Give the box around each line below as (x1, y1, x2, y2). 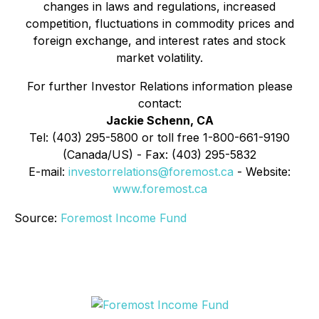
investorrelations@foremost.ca (68, 164, 234, 179)
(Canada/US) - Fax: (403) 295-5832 (63, 147, 256, 162)
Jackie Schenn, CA (105, 113, 214, 127)
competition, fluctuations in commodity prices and (25, 16, 294, 31)
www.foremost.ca (112, 182, 207, 196)
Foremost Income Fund (61, 211, 187, 225)
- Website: (234, 164, 291, 179)
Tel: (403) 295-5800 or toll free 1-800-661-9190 (29, 130, 290, 145)
